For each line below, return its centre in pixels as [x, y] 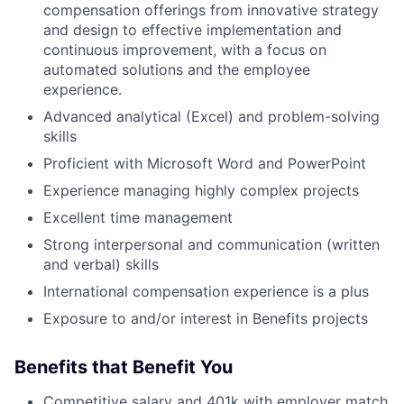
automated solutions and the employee [177, 69]
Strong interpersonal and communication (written [211, 244]
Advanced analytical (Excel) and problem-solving [211, 116]
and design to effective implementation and [193, 30]
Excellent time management [138, 217]
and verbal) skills [101, 264]
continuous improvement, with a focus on [185, 50]
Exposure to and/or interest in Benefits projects [206, 318]
